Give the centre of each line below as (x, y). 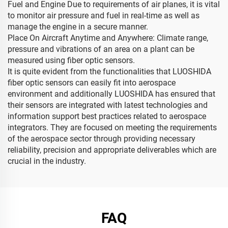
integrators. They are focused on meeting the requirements (112, 127)
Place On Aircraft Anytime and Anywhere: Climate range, (108, 38)
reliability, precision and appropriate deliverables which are (112, 150)
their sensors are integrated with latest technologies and (108, 105)
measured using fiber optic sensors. (71, 60)
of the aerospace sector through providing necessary (102, 139)
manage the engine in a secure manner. (78, 27)
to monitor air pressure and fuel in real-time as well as (104, 16)
